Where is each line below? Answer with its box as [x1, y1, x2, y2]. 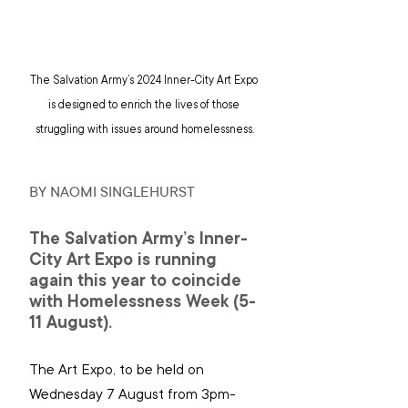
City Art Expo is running [29, 248, 221, 272]
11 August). [29, 311, 112, 335]
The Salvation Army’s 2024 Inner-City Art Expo [29, 73, 260, 88]
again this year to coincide [29, 269, 246, 293]
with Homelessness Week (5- [29, 290, 256, 314]
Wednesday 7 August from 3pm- [29, 384, 236, 405]
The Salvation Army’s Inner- [29, 227, 248, 251]
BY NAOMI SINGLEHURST [29, 182, 195, 203]
